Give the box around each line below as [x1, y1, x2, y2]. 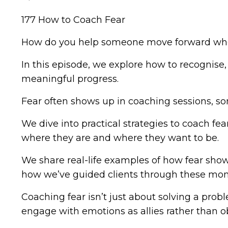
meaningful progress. [21, 73, 119, 84]
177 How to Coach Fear [21, 14, 125, 25]
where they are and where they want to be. [21, 132, 219, 144]
